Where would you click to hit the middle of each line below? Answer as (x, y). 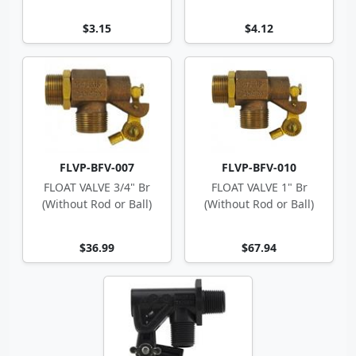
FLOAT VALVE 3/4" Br (97, 187)
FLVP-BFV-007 (97, 167)
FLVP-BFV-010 (259, 167)
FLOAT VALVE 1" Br (259, 187)
